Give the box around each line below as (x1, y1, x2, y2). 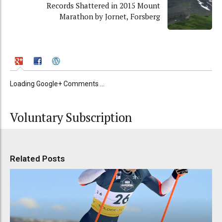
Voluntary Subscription (10, 110, 132, 126)
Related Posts (10, 153, 65, 164)
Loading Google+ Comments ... (10, 80, 105, 88)
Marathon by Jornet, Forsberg (59, 11, 160, 22)
